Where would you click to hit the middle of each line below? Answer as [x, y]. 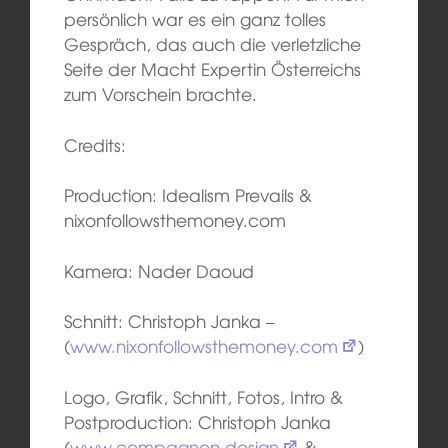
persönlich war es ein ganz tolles [194, 19]
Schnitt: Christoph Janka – [169, 321]
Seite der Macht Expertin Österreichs [212, 69]
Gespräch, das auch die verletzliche [212, 44]
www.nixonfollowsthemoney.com [203, 346]
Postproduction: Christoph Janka [197, 421]
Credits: [94, 144]
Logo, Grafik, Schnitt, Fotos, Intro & [203, 396]
